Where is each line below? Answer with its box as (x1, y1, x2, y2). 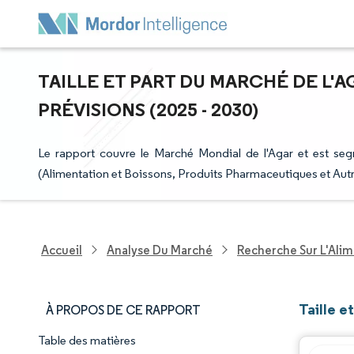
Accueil (41, 242, 82, 258)
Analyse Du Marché (107, 242, 213, 258)
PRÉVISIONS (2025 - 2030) (38, 97, 258, 121)
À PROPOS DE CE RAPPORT (46, 303, 201, 318)
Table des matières (38, 333, 136, 348)
